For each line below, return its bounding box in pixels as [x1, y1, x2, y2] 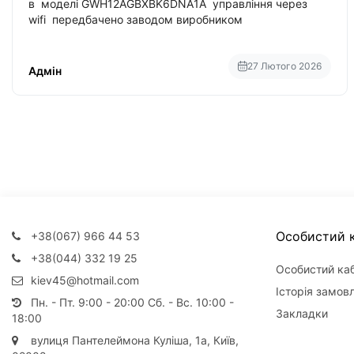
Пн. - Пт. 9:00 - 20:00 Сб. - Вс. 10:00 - [28, 296, 234, 310]
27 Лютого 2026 [247, 60, 322, 73]
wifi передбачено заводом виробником [28, 12, 246, 26]
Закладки [275, 307, 328, 321]
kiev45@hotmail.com [28, 273, 139, 288]
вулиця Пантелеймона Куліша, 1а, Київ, [28, 333, 239, 348]
